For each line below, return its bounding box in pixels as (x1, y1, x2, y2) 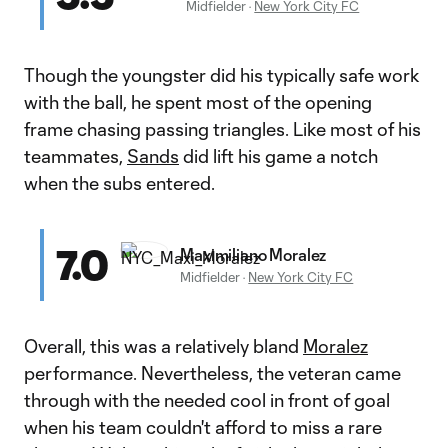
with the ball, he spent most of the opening (24, 91, 372, 113)
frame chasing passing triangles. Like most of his (24, 118, 421, 140)
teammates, (24, 145, 127, 167)
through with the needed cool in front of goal (24, 389, 390, 411)
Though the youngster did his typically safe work (24, 64, 420, 86)
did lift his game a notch (179, 145, 378, 167)
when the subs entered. (24, 172, 215, 194)
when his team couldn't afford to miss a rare (24, 416, 382, 438)
